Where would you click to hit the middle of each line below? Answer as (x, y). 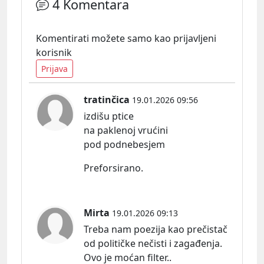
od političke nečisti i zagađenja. (153, 244)
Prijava (55, 69)
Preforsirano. (113, 168)
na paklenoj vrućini (126, 131)
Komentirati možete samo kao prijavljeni (126, 39)
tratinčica (107, 100)
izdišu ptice (109, 116)
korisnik (54, 53)
